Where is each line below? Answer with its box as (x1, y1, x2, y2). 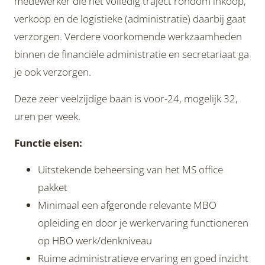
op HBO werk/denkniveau (38, 234, 152, 247)
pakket (38, 180, 67, 194)
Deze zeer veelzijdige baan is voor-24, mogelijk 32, (14, 92, 238, 105)
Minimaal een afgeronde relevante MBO (38, 198, 216, 212)
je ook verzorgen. (14, 65, 91, 79)
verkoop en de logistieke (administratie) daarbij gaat (14, 12, 246, 25)
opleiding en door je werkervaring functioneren (38, 216, 248, 230)
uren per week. (14, 109, 80, 123)
